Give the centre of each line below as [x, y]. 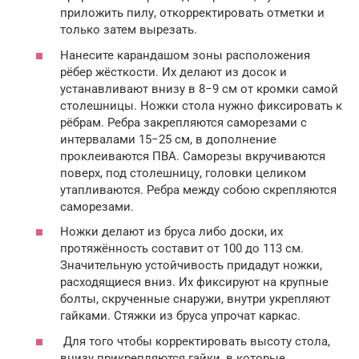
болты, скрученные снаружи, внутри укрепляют [195, 299]
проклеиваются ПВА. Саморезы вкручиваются [193, 156]
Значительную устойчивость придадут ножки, [191, 266]
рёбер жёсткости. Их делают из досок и [173, 72]
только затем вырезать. [129, 30]
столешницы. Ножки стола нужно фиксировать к [201, 105]
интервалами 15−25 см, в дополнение [168, 139]
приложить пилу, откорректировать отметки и [192, 13]
